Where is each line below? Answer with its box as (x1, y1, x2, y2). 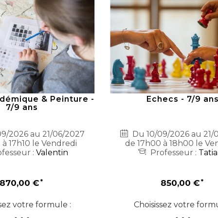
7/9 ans (6, 103, 38, 112)
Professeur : (148, 148, 199, 158)
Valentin (36, 148, 69, 158)
